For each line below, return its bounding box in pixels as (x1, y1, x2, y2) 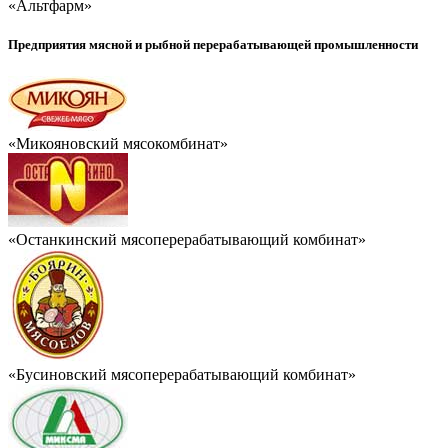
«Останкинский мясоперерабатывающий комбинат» (8, 230, 366, 248)
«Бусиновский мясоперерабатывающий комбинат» (8, 365, 356, 383)
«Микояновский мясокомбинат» (8, 134, 228, 152)
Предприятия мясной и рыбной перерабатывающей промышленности (8, 37, 418, 53)
